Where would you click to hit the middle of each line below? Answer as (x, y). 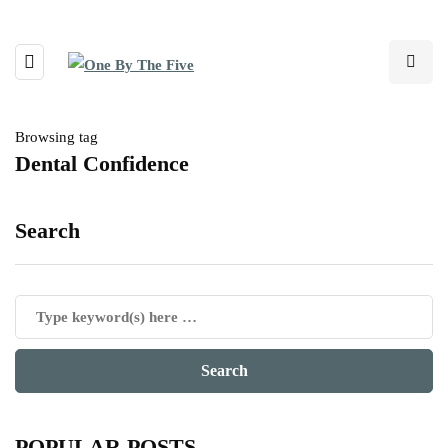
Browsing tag (56, 137)
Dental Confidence (102, 163)
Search (47, 230)
